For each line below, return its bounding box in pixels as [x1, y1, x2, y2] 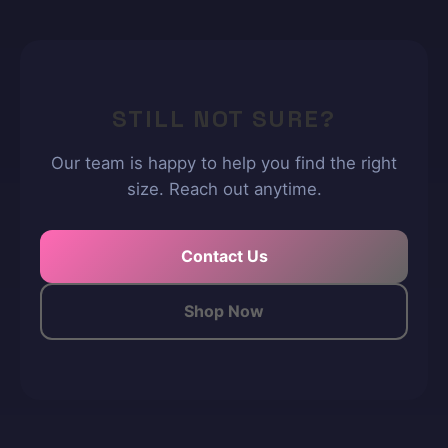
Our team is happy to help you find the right [51, 153, 397, 173]
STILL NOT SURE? [112, 103, 336, 134]
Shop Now [184, 301, 264, 321]
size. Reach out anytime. [126, 179, 322, 199]
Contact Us [180, 246, 268, 266]
